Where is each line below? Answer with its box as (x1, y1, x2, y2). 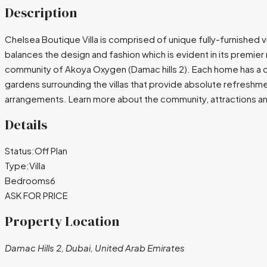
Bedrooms (5, 175, 50, 187)
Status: (5, 145, 35, 157)
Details (5, 115, 47, 134)
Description (5, 4, 77, 23)
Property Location (5, 212, 119, 231)
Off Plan (35, 145, 67, 157)
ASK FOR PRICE (5, 190, 68, 201)
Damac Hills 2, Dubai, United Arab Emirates (5, 241, 185, 253)
